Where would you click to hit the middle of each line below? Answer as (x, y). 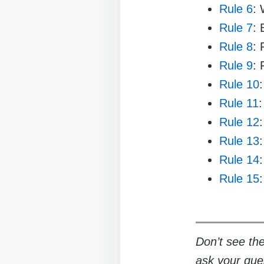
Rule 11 (239, 103)
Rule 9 (236, 65)
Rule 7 (236, 28)
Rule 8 (236, 47)
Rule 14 (239, 160)
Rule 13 (239, 141)
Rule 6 (236, 9)
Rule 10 (239, 84)
